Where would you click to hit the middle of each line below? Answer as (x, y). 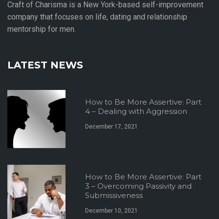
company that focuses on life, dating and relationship (97, 17)
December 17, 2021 (112, 127)
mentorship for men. (42, 29)
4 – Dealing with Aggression (136, 111)
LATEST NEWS (45, 65)
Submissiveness (114, 195)
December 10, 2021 (112, 211)
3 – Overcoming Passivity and (139, 186)
